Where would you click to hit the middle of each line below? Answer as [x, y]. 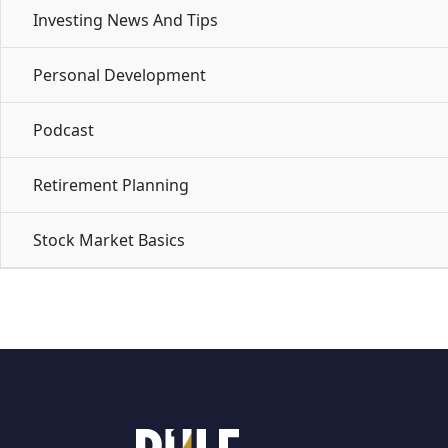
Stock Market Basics [109, 239]
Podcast [63, 129]
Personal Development [119, 74]
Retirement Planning [111, 184]
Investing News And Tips [125, 19]
